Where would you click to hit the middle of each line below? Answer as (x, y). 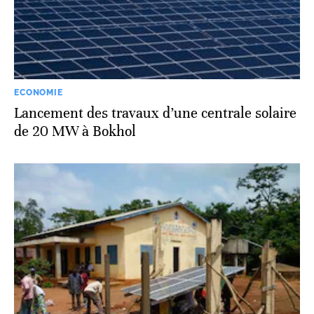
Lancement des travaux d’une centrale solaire (155, 114)
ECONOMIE (39, 93)
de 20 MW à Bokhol (75, 132)
